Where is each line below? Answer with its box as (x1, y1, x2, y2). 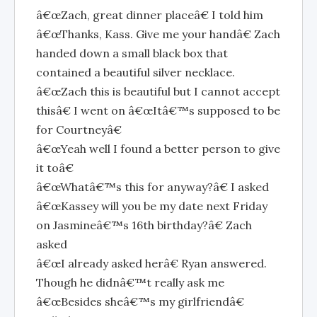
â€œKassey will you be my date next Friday (36, 199, 267, 213)
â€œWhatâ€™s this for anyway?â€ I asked (36, 180, 269, 194)
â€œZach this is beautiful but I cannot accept (36, 84, 280, 98)
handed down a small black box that (36, 46, 228, 60)
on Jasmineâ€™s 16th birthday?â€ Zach (36, 218, 252, 232)
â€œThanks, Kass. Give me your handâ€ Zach (36, 27, 280, 41)
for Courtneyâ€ (36, 122, 122, 137)
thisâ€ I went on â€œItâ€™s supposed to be (36, 103, 280, 117)
